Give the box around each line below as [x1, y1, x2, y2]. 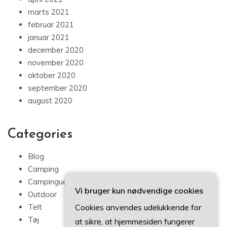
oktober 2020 [28, 70, 75, 81]
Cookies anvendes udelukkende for [75, 202, 201, 212]
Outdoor [28, 190, 57, 200]
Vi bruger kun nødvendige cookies [75, 185, 203, 196]
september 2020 [28, 83, 87, 93]
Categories [8, 128, 72, 142]
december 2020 [28, 45, 84, 55]
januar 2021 [28, 32, 69, 43]
